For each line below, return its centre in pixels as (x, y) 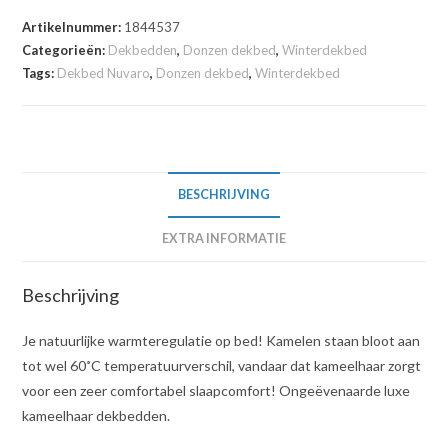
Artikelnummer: (73, 27)
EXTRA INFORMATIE (224, 239)
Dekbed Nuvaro (104, 73)
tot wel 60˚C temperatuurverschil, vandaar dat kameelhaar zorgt (222, 366)
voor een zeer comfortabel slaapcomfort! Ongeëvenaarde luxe (216, 391)
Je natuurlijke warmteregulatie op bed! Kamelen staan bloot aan (221, 341)
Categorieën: (65, 50)
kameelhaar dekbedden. (96, 416)
